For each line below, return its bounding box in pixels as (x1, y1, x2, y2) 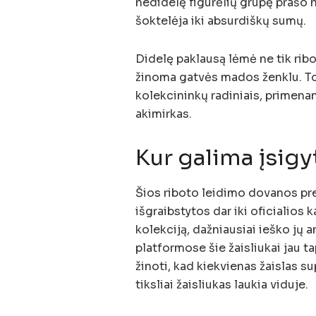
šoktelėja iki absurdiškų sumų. (135, 13, 306, 29)
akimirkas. (135, 107, 192, 122)
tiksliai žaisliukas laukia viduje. (135, 276, 308, 292)
